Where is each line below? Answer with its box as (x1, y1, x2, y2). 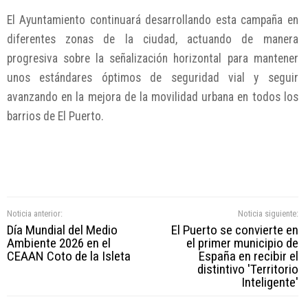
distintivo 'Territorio (197, 261, 298, 278)
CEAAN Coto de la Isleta (7, 248, 131, 265)
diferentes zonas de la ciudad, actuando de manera (7, 32, 298, 47)
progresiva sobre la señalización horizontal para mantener (7, 52, 298, 66)
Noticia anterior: (7, 208, 63, 219)
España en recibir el (198, 248, 298, 265)
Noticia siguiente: (237, 208, 298, 219)
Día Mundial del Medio (7, 222, 118, 239)
